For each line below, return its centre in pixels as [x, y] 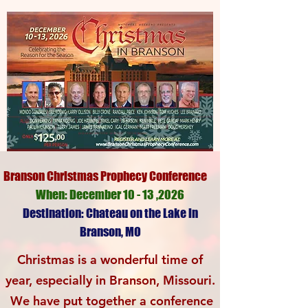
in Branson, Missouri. [155, 280]
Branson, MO [110, 232]
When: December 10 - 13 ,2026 [110, 195]
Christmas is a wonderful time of [110, 260]
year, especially [50, 280]
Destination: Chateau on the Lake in [110, 213]
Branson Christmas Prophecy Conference [105, 176]
